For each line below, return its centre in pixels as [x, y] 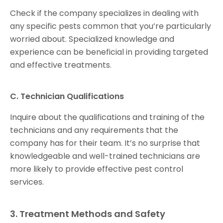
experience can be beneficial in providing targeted [109, 52]
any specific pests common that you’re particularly [111, 26]
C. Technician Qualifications [67, 97]
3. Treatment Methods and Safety [88, 214]
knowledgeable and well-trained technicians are [105, 156]
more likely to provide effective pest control [97, 169]
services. [27, 182]
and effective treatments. [61, 65]
